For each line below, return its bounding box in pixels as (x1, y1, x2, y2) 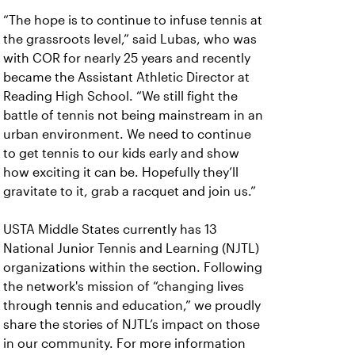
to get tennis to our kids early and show (3, 147, 239, 161)
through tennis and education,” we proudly (3, 299, 261, 313)
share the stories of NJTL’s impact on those (3, 318, 260, 332)
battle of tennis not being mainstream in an (3, 109, 263, 123)
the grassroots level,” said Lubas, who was (3, 32, 257, 47)
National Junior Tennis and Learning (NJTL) (3, 242, 259, 256)
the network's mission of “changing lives (3, 280, 244, 294)
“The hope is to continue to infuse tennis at (3, 13, 262, 28)
